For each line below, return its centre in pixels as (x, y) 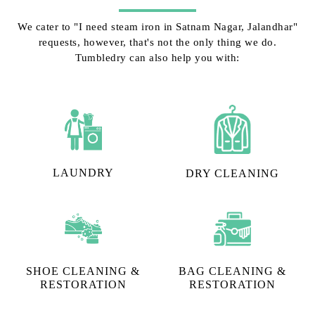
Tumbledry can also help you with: (157, 57)
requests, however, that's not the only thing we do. (157, 42)
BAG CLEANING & (232, 271)
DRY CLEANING (232, 173)
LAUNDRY (83, 172)
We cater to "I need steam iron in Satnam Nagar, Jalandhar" (157, 26)
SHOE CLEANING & (83, 271)
